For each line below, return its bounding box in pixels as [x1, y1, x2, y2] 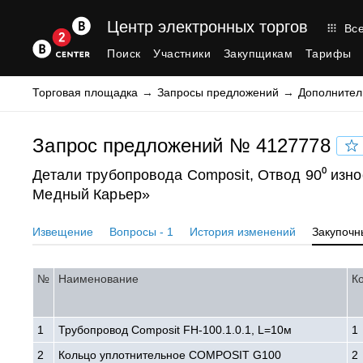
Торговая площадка [32, 86, 139, 99]
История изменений [190, 225, 297, 238]
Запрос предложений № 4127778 [32, 135, 336, 156]
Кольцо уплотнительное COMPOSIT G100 [58, 348, 282, 361]
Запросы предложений [157, 86, 280, 99]
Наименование [58, 272, 139, 285]
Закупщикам [223, 47, 293, 60]
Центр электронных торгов [107, 18, 309, 36]
